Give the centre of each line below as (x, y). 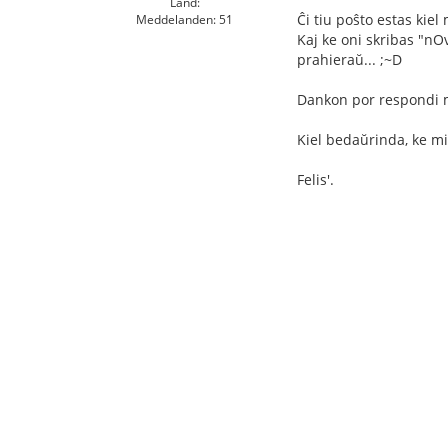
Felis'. (315, 180)
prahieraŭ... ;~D (349, 60)
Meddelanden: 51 (184, 18)
